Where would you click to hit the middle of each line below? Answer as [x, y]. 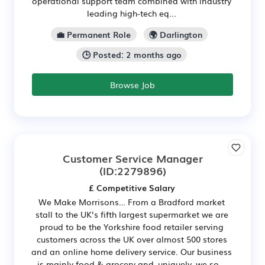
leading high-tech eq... [132, 13]
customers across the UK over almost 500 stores [132, 239]
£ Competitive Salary [132, 187]
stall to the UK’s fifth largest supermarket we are [132, 214]
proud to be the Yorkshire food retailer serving [132, 226]
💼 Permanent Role [94, 35]
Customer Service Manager [132, 158]
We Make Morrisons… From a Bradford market [132, 201]
